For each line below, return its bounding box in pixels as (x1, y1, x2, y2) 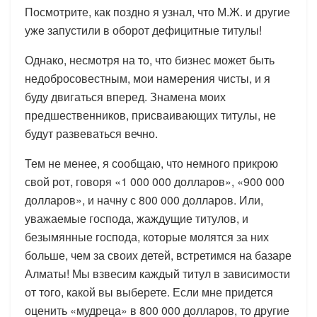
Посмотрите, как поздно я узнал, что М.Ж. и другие (25, 3, 290, 20)
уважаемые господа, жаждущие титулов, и (25, 209, 248, 226)
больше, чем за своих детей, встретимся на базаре (25, 246, 292, 263)
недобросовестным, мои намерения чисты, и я (25, 69, 270, 86)
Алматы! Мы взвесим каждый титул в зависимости (25, 265, 290, 282)
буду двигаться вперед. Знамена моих (25, 88, 226, 105)
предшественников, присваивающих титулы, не (25, 106, 276, 123)
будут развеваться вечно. (25, 125, 158, 142)
